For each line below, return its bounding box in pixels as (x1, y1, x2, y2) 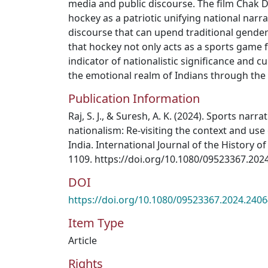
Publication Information (68, 90, 200, 106)
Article (68, 234, 97, 247)
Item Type (68, 215, 124, 231)
